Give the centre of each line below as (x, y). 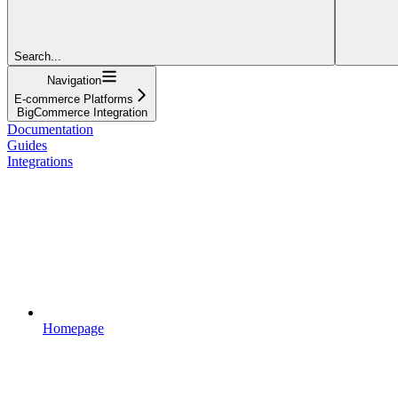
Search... (38, 56)
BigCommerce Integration (82, 112)
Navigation (74, 80)
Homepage (73, 328)
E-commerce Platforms (74, 99)
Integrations (40, 161)
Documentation (50, 129)
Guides (27, 145)
